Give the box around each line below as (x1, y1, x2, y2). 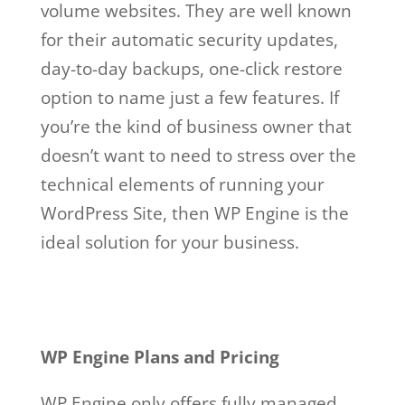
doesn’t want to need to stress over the (40, 144, 356, 167)
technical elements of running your (40, 173, 325, 196)
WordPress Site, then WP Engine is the (40, 202, 349, 225)
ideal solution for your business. (40, 231, 304, 254)
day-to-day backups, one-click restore (40, 57, 343, 80)
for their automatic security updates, (40, 28, 338, 52)
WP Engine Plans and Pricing (40, 345, 279, 369)
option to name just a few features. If (40, 86, 339, 109)
